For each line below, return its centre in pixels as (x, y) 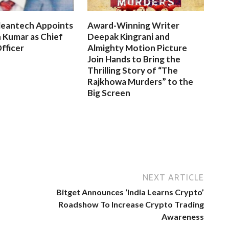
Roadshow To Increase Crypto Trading (131, 204)
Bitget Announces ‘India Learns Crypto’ (130, 192)
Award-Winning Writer (134, 25)
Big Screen (109, 93)
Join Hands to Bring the (134, 59)
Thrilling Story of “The (133, 70)
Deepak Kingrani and (129, 36)
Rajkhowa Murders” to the (141, 81)
